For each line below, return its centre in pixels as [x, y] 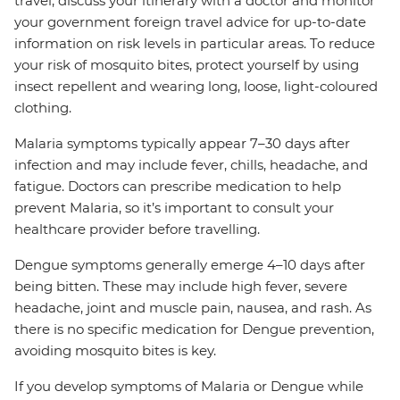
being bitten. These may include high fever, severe [181, 287]
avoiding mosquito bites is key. [115, 351]
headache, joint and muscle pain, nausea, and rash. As [193, 308]
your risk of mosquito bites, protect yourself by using [187, 65]
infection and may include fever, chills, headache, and [191, 165]
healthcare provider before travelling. [137, 229]
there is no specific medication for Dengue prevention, [194, 329]
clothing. [43, 108]
